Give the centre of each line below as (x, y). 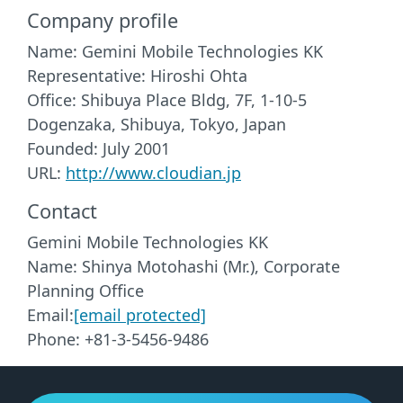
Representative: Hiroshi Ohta (137, 76)
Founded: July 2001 (99, 148)
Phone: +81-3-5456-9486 (118, 339)
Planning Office (85, 291)
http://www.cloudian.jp (153, 173)
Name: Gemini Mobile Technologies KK (175, 51)
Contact (62, 211)
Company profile (103, 20)
